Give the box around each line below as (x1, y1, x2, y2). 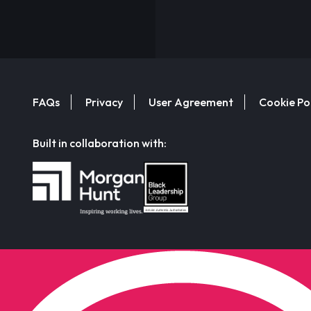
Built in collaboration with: (33, 136, 167, 150)
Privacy (85, 94, 123, 109)
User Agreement (149, 94, 233, 109)
